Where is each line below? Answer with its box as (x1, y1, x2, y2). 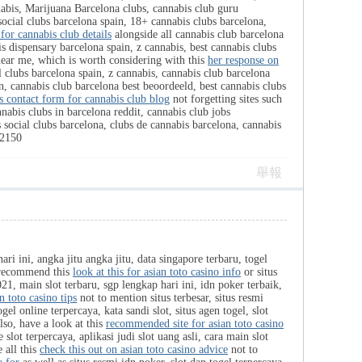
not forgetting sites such (170, 93, 282, 105)
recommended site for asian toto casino (106, 318, 284, 330)
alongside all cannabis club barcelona (112, 28, 284, 40)
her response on (208, 54, 279, 66)
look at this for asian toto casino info (73, 266, 241, 278)
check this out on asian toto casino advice (40, 343, 228, 356)
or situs (241, 266, 277, 278)
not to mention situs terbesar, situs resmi (77, 292, 263, 304)
